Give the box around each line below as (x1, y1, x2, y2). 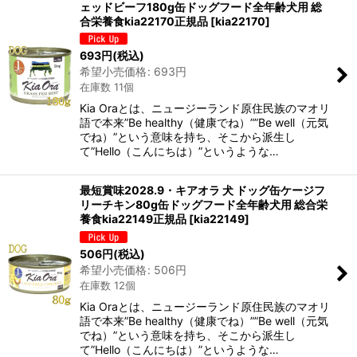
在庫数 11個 (80, 80, 134, 94)
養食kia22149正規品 (80, 212, 186, 226)
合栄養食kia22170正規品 (80, 14, 208, 28)
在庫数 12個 (80, 278, 135, 292)
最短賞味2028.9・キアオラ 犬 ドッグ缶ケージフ (80, 183, 325, 198)
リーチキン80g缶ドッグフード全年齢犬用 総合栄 (80, 198, 328, 212)
